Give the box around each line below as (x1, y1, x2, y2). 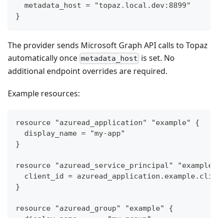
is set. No (139, 52, 175, 63)
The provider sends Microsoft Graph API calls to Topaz (8, 39, 208, 51)
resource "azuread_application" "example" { (16, 118, 200, 127)
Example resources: (8, 88, 80, 99)
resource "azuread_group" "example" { (16, 203, 173, 213)
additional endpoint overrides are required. (8, 65, 167, 76)
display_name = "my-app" (16, 128, 125, 138)
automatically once (8, 52, 79, 63)
